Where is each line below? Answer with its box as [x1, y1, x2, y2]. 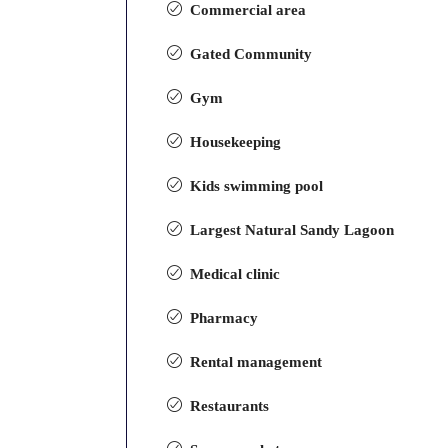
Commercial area [190, 2, 307, 18]
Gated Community [190, 46, 313, 62]
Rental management [190, 354, 323, 370]
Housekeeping [190, 134, 282, 150]
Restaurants [190, 398, 270, 414]
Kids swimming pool [190, 178, 324, 194]
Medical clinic [190, 266, 281, 282]
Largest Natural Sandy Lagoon [190, 222, 395, 238]
